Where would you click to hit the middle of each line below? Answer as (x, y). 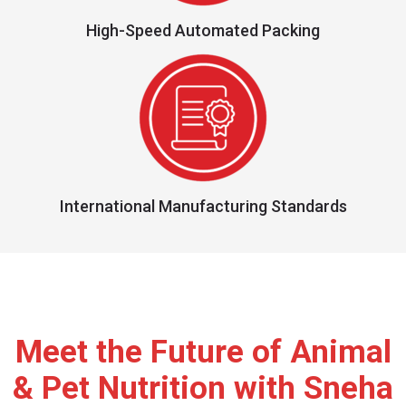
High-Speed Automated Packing (203, 30)
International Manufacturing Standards (203, 206)
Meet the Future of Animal (203, 352)
